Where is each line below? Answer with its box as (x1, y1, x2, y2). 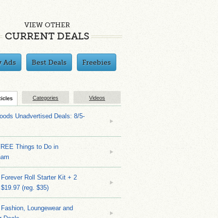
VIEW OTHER (24, 21, 70, 29)
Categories (33, 95, 58, 101)
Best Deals (32, 58, 67, 66)
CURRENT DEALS (4, 31, 90, 42)
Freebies (82, 58, 111, 66)
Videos (89, 95, 105, 101)
